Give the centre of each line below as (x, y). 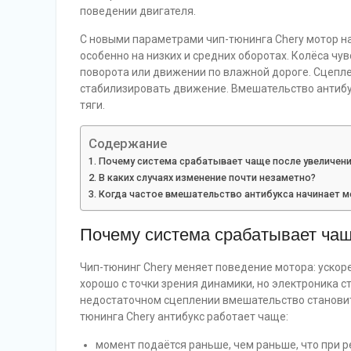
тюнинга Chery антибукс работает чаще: (184, 317)
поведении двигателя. (138, 11)
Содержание (128, 143)
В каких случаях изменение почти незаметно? (207, 177)
